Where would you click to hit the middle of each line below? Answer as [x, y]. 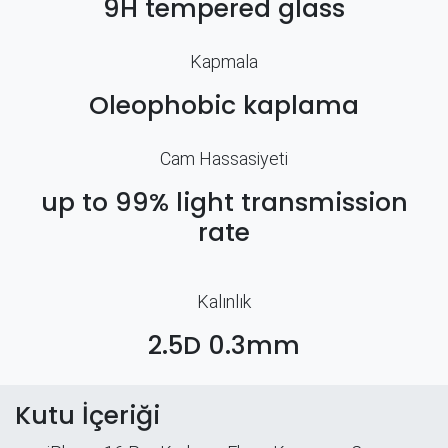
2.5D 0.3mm [224, 345]
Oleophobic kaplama [224, 105]
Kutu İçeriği [87, 415]
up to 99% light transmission [224, 202]
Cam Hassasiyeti [224, 158]
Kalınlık [224, 301]
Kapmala [224, 61]
